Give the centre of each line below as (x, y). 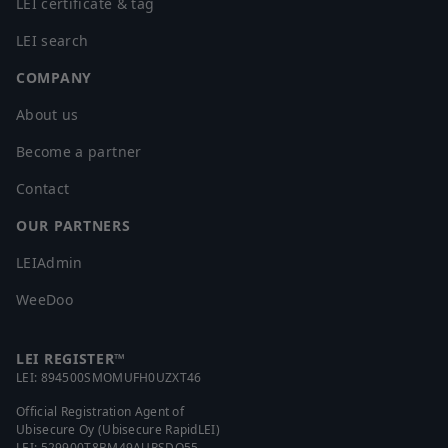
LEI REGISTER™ (71, 359)
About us (47, 115)
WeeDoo (45, 300)
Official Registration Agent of (100, 412)
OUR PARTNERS (73, 226)
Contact (43, 189)
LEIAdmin (49, 263)
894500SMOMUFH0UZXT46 (121, 378)
